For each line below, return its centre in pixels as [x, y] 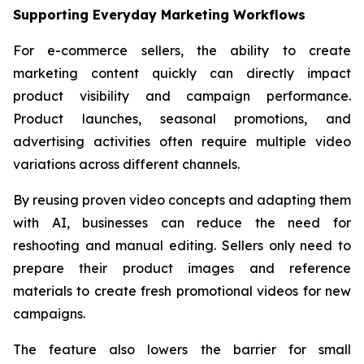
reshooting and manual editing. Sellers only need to [182, 245]
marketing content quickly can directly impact [182, 73]
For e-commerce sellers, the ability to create [182, 50]
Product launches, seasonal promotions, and [182, 118]
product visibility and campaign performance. [182, 95]
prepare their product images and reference [182, 268]
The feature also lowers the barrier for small [182, 349]
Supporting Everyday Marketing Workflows [159, 14]
